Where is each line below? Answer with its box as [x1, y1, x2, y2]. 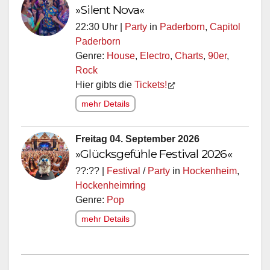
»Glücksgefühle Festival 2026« [75, 146, 232, 161]
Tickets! [134, 79, 167, 90]
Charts [175, 50, 203, 61]
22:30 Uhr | [75, 21, 125, 32]
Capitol [210, 21, 240, 32]
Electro [140, 50, 170, 61]
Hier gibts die [75, 79, 134, 90]
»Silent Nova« [75, 2, 145, 17]
